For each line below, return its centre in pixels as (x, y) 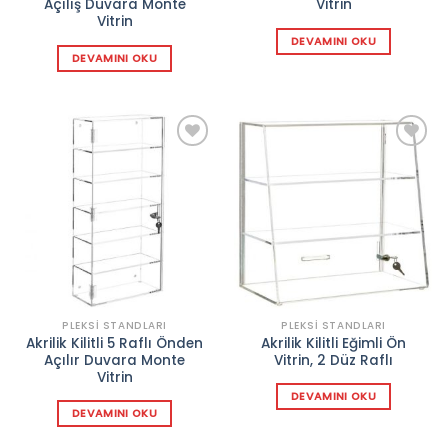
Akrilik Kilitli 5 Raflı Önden (114, 343)
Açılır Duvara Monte (114, 360)
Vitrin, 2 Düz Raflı (333, 360)
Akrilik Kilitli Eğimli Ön (333, 343)
